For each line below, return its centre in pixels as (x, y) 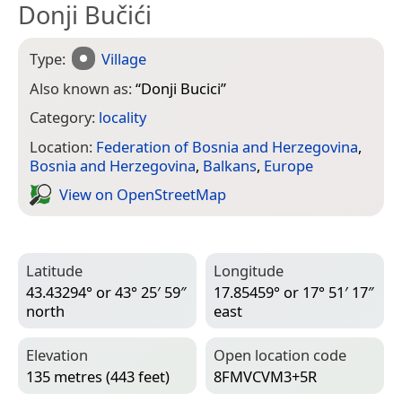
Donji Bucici (181, 88)
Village (124, 58)
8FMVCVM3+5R (265, 376)
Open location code (280, 354)
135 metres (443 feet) (98, 376)
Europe (288, 165)
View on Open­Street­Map (143, 195)
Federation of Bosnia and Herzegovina (227, 146)
